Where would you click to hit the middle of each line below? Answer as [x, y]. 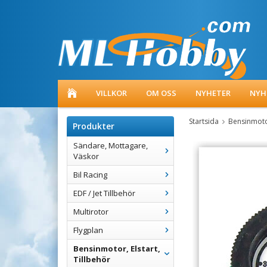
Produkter [94, 126]
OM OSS [161, 93]
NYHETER [213, 93]
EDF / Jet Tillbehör [104, 193]
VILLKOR [111, 93]
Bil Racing [90, 175]
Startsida [204, 121]
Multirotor [91, 212]
